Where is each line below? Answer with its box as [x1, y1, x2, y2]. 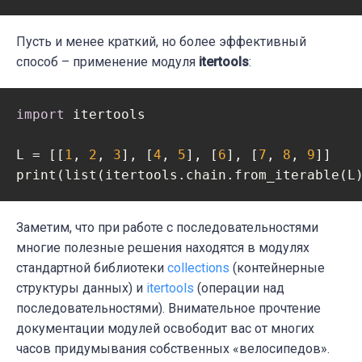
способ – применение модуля [16, 54, 199, 70]
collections [167, 260, 229, 276]
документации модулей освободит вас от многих [16, 321, 314, 337]
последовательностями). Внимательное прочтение [16, 301, 321, 317]
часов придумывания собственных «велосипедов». [16, 341, 330, 357]
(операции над [194, 280, 284, 297]
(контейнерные [229, 260, 325, 276]
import [16, 107, 65, 123]
